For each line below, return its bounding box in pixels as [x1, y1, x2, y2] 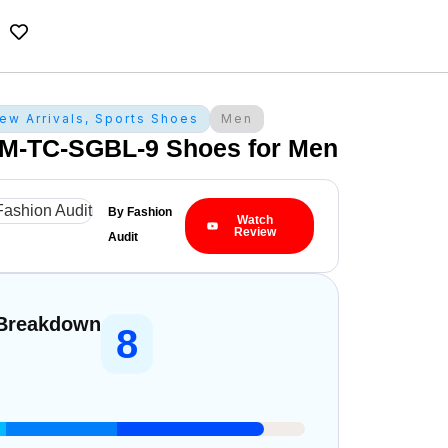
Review [233, 225, 276, 239]
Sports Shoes [95, 111, 200, 126]
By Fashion [108, 205, 173, 219]
